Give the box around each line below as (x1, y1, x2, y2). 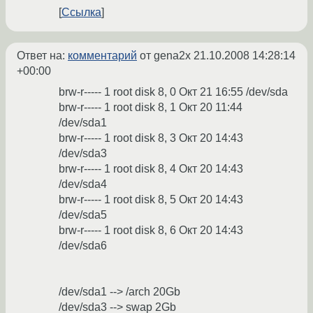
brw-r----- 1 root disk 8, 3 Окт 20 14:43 (59, 132, 243, 145)
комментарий (68, 50, 137, 62)
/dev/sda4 (59, 178, 107, 191)
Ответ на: (17, 50, 68, 62)
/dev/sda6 (59, 240, 107, 252)
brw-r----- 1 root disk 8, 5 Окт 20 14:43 (59, 194, 243, 206)
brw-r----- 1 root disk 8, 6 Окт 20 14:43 (59, 224, 243, 237)
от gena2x (137, 50, 194, 62)
